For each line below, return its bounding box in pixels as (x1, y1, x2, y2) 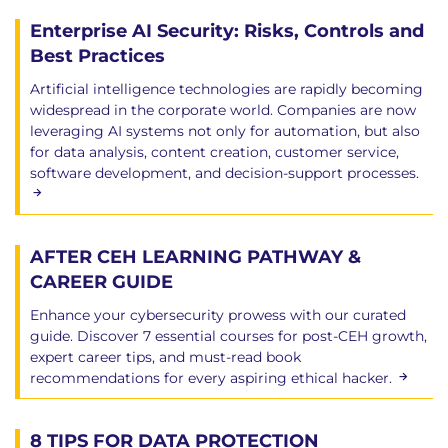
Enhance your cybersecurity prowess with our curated (30, 306, 406, 324)
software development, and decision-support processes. (30, 164, 419, 182)
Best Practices (30, 45, 165, 67)
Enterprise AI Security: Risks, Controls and (30, 20, 424, 42)
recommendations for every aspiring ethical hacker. (30, 369, 396, 387)
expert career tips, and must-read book (30, 348, 301, 366)
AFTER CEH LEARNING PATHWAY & (30, 246, 361, 268)
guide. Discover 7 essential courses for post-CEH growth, (30, 327, 427, 345)
